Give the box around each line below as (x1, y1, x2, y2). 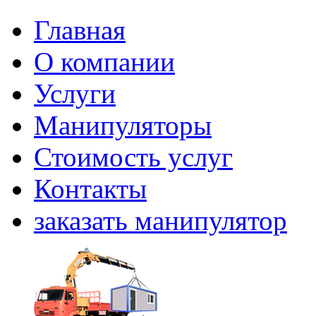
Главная (34, 15, 126, 45)
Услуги (34, 78, 116, 109)
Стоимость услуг (34, 142, 233, 172)
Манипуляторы (34, 110, 212, 140)
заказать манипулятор (34, 205, 287, 236)
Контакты (34, 174, 147, 204)
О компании (34, 47, 175, 77)
